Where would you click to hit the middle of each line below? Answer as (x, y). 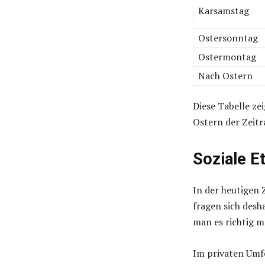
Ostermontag (227, 57)
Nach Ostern (225, 76)
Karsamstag (224, 11)
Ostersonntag (228, 38)
